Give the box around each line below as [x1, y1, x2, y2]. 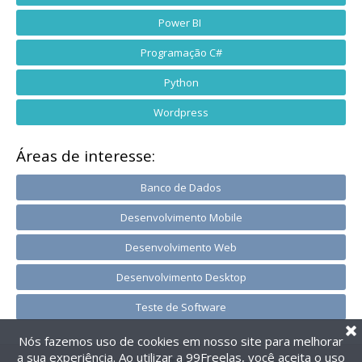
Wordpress [154, 105, 208, 120]
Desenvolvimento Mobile [120, 210, 242, 225]
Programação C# [140, 45, 222, 60]
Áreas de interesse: [16, 145, 155, 166]
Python [163, 75, 199, 90]
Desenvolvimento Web [125, 240, 237, 255]
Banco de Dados [141, 180, 221, 195]
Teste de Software [136, 300, 226, 314]
